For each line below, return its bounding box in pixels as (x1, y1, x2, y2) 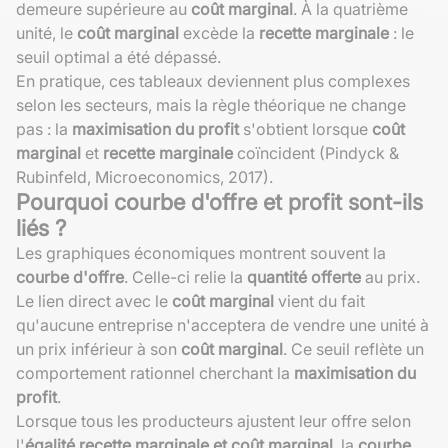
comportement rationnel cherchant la (16, 362, 294, 383)
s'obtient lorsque (239, 118, 372, 139)
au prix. (361, 266, 420, 287)
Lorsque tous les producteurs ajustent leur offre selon (16, 410, 411, 431)
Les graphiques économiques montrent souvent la (16, 242, 386, 263)
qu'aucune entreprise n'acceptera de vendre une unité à (16, 314, 429, 335)
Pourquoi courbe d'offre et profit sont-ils (16, 188, 423, 215)
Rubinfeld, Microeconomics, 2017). (16, 166, 273, 187)
